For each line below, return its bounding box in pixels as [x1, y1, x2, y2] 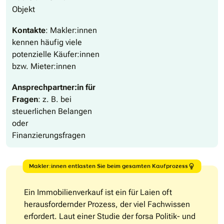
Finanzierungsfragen [12, 130, 85, 140]
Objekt [12, 4, 35, 14]
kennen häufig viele [12, 37, 82, 47]
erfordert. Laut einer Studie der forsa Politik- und [24, 211, 195, 221]
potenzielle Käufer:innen [12, 49, 99, 59]
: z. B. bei [38, 94, 71, 104]
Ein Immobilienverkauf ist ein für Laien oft [24, 187, 172, 197]
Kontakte [12, 25, 45, 35]
